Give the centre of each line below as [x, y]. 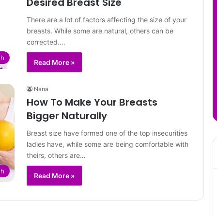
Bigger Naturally [67, 116]
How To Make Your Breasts [92, 102]
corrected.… [46, 42]
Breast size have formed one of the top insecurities [107, 133]
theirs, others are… [56, 155]
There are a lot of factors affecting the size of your [107, 20]
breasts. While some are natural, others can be [100, 31]
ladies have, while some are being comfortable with [108, 144]
